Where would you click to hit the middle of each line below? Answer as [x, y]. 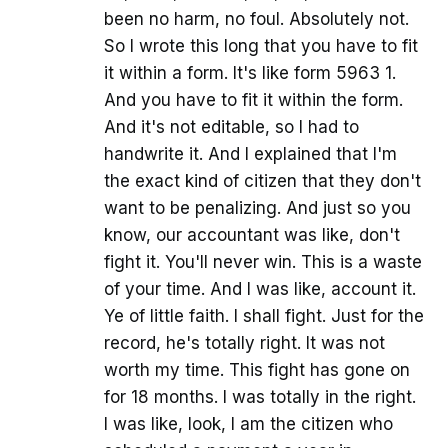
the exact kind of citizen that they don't [262, 181]
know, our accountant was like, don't [252, 235]
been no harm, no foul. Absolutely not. [256, 19]
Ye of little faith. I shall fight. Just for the [264, 316]
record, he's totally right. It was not [244, 343]
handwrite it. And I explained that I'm [250, 154]
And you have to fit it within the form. [253, 100]
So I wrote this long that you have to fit [261, 46]
